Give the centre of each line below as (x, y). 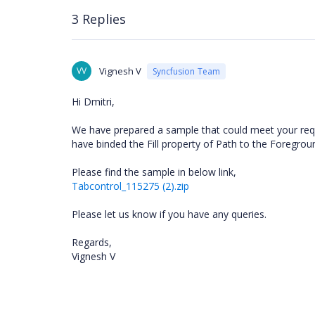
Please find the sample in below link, (154, 172)
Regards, (92, 242)
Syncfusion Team (186, 71)
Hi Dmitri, (93, 102)
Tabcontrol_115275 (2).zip (130, 186)
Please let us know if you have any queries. (169, 214)
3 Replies (99, 19)
